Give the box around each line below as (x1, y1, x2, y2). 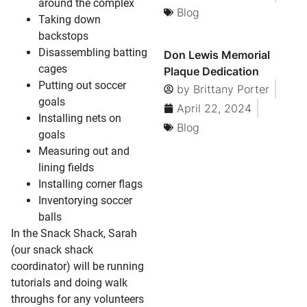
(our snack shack (11, 243, 93, 256)
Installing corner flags (38, 177, 143, 191)
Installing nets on (38, 111, 121, 125)
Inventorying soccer (38, 193, 132, 207)
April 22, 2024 (176, 101, 251, 116)
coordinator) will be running (11, 259, 144, 273)
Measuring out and (38, 144, 130, 158)
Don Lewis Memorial (163, 48, 270, 62)
